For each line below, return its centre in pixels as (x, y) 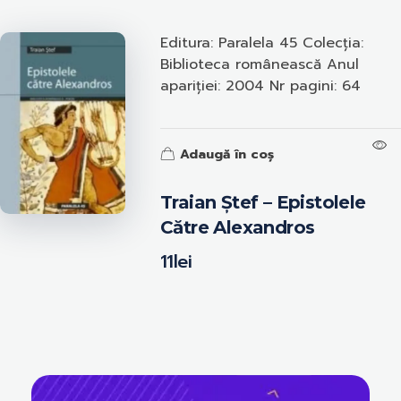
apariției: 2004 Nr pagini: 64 (261, 85)
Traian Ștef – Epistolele (263, 202)
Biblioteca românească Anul (260, 64)
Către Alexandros (238, 227)
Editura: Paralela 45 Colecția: (262, 43)
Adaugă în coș (227, 154)
